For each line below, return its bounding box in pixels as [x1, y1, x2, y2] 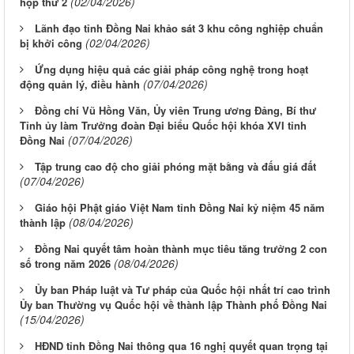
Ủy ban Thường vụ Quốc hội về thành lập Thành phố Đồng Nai [20, 297, 327, 313]
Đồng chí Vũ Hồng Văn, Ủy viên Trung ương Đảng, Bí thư [35, 103, 316, 119]
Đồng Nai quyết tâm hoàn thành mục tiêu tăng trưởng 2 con [35, 241, 327, 257]
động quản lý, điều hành [20, 77, 140, 92]
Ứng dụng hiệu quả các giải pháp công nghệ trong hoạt [35, 62, 308, 77]
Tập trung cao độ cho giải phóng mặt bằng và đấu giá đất [35, 159, 316, 175]
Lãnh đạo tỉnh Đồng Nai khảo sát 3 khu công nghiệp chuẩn [35, 21, 323, 36]
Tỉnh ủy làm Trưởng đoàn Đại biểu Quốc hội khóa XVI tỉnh [20, 118, 307, 134]
